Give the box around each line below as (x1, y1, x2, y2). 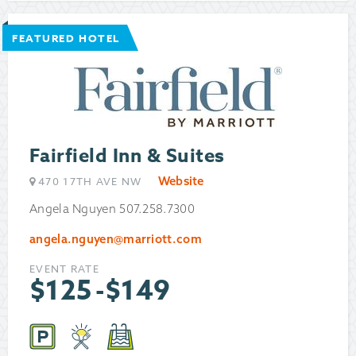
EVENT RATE (29, 261, 99, 277)
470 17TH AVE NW (38, 174, 142, 189)
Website (157, 173, 204, 189)
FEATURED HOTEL (12, 31, 120, 46)
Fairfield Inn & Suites (29, 142, 225, 171)
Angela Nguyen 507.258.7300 (29, 201, 195, 217)
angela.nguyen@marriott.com (29, 231, 202, 247)
